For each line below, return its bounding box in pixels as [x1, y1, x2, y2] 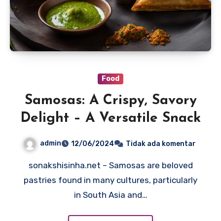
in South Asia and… [74, 190, 147, 200]
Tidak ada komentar [126, 140, 196, 148]
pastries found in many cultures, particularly [24, 175, 197, 185]
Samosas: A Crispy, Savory [24, 94, 197, 108]
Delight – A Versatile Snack [20, 111, 201, 126]
